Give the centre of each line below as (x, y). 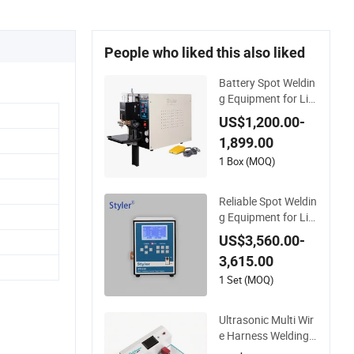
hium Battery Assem (268, 232)
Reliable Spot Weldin (268, 201)
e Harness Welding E (268, 335)
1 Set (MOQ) (247, 279)
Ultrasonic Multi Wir (266, 319)
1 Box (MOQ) (247, 161)
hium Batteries (254, 114)
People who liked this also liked (205, 52)
